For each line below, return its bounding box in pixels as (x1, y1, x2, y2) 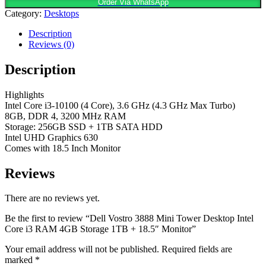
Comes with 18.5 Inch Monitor (5, 142, 121, 153)
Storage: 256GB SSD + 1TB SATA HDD (5, 121, 163, 132)
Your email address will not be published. (5, 244, 159, 255)
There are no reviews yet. (5, 193, 100, 204)
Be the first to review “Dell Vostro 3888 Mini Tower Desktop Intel (5, 213, 254, 224)
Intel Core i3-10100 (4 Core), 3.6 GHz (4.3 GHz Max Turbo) (5, 100, 235, 110)
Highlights (5, 89, 44, 100)
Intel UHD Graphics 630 (5, 132, 98, 142)
